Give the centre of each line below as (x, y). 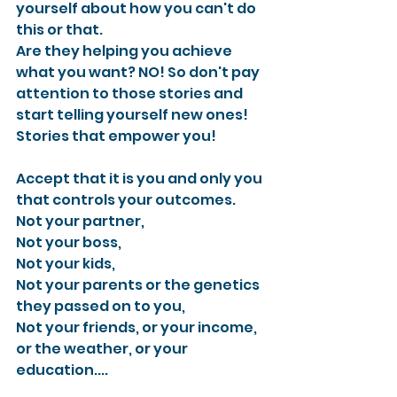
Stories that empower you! (116, 136)
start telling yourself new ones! (133, 114)
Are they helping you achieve (125, 51)
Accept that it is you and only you (140, 178)
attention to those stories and (131, 93)
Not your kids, (66, 263)
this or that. (59, 29)
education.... (62, 370)
